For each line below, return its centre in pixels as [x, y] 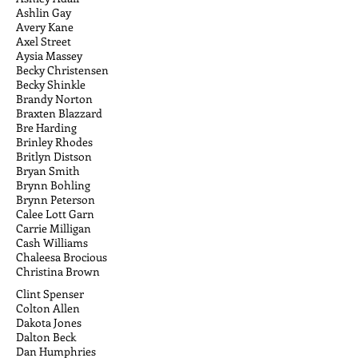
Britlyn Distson [54, 156]
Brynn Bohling [53, 185]
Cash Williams [52, 243]
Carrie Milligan [54, 228]
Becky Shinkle [51, 84]
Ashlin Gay [44, 12]
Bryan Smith [48, 171]
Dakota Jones [49, 322]
